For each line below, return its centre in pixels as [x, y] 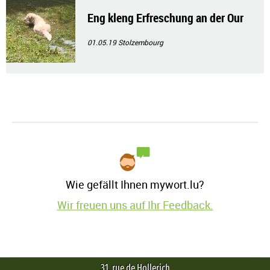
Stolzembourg [141, 42]
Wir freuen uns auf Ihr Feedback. [135, 205]
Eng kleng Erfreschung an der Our [165, 18]
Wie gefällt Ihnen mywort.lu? [135, 185]
